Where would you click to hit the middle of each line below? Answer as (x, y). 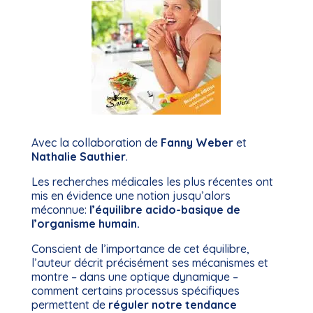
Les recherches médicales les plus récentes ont (152, 182)
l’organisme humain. (85, 224)
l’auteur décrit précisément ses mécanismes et (150, 263)
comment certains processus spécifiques (135, 291)
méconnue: (60, 210)
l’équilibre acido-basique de (165, 210)
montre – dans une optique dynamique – (134, 277)
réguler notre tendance (172, 305)
